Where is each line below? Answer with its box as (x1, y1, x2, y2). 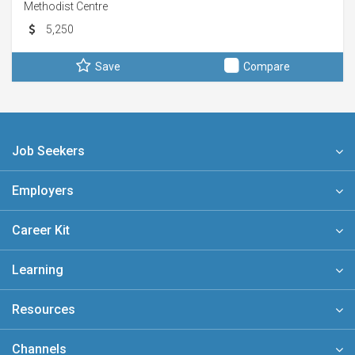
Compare (243, 60, 290, 73)
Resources (12, 302, 75, 317)
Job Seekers (12, 143, 85, 158)
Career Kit (12, 223, 70, 238)
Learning (12, 262, 63, 277)
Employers (12, 183, 74, 198)
